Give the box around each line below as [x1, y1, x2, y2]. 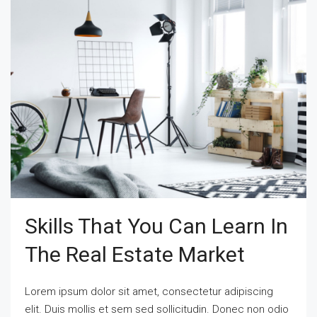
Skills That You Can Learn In [25, 214, 288, 239]
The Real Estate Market [25, 242, 245, 267]
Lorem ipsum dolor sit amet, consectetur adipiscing [25, 285, 273, 299]
